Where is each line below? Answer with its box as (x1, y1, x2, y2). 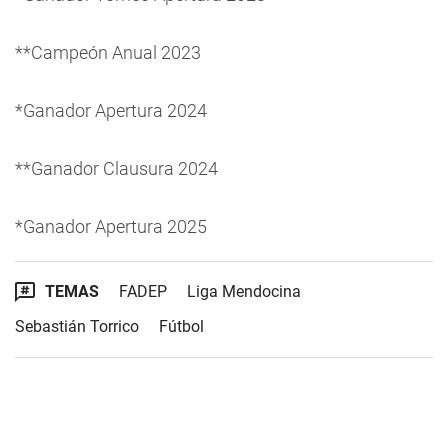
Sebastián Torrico (15, 317, 139, 336)
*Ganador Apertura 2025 (15, 216, 207, 237)
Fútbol (159, 317, 204, 336)
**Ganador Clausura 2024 (15, 158, 218, 179)
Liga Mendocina (187, 282, 301, 301)
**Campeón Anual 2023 (15, 42, 201, 63)
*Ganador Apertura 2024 (15, 100, 207, 121)
